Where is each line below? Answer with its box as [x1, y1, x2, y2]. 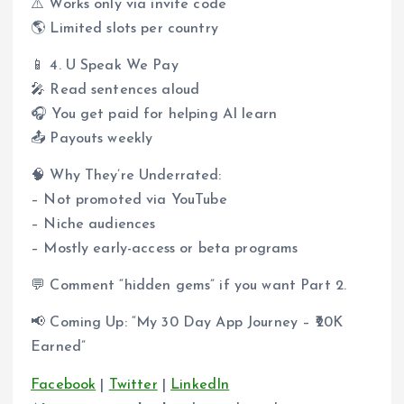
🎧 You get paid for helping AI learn [31, 107, 278, 123]
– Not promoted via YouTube [31, 193, 227, 208]
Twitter [108, 377, 158, 392]
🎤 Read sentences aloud [31, 83, 200, 98]
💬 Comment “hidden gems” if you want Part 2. [31, 279, 347, 294]
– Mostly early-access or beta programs [31, 242, 298, 257]
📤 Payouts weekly [31, 132, 153, 147]
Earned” [31, 340, 87, 355]
